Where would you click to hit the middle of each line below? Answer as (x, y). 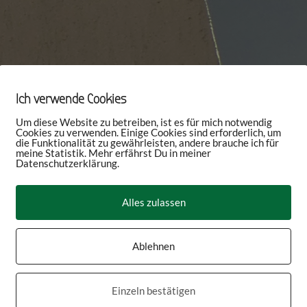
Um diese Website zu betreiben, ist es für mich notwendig (144, 122)
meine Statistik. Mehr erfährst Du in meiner (113, 152)
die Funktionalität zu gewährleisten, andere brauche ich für (147, 142)
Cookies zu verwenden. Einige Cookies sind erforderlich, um (148, 132)
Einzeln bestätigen (153, 290)
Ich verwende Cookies (71, 99)
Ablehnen (153, 246)
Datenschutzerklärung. (67, 163)
